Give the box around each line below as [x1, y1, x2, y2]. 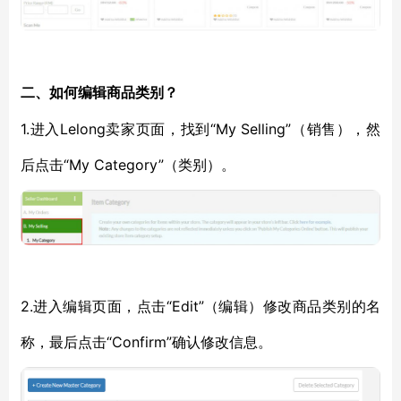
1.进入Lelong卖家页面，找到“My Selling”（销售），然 [21, 120, 380, 138]
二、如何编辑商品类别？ [21, 85, 178, 100]
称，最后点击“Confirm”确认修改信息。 [21, 333, 272, 351]
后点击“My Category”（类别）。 [21, 156, 235, 174]
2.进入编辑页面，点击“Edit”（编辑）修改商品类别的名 [21, 297, 380, 315]
